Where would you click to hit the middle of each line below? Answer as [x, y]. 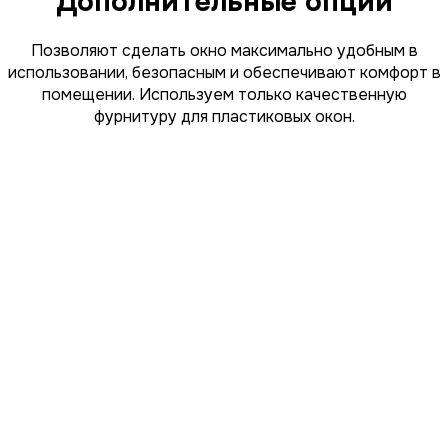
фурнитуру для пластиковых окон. [224, 116]
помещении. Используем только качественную [224, 94]
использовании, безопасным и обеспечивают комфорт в [224, 72]
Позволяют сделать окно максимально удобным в [224, 50]
